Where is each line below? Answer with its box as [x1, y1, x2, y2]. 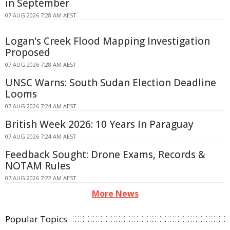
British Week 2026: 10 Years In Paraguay [5, 118, 194, 131]
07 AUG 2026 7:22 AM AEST [5, 174, 76, 182]
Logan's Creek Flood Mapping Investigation [5, 34, 210, 48]
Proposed [5, 46, 50, 60]
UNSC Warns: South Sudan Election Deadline [5, 76, 216, 90]
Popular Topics [5, 213, 67, 225]
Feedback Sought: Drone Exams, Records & [5, 148, 205, 162]
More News [91, 188, 139, 200]
